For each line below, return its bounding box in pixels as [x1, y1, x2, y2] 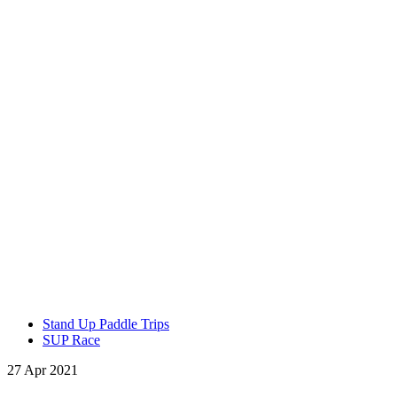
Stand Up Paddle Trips [43, 316, 169, 331]
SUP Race [43, 332, 100, 347]
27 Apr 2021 [7, 362, 78, 378]
